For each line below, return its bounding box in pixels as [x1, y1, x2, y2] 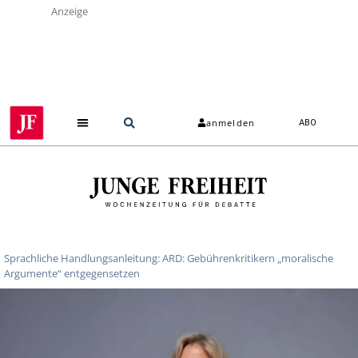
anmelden [206, 117, 255, 129]
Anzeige [51, 4, 88, 18]
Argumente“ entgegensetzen [4, 265, 140, 280]
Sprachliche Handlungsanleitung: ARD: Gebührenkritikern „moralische [4, 250, 333, 265]
